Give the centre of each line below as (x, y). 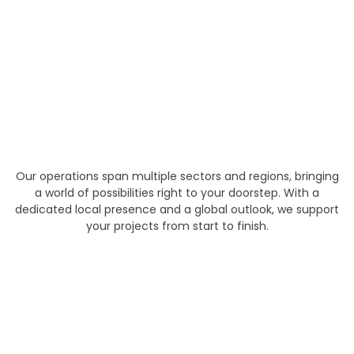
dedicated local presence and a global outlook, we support (177, 209)
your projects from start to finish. (177, 226)
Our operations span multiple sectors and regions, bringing (177, 176)
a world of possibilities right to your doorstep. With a (177, 192)
